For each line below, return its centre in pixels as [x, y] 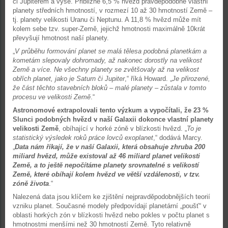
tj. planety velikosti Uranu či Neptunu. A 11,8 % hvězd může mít [107, 20]
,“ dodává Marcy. [178, 138]
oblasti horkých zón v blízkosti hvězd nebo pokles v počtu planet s [111, 215]
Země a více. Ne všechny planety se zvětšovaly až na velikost [106, 69]
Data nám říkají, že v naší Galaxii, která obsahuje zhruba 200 [110, 147]
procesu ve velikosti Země [52, 97]
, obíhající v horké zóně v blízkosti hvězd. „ [123, 129]
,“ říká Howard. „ [148, 79]
